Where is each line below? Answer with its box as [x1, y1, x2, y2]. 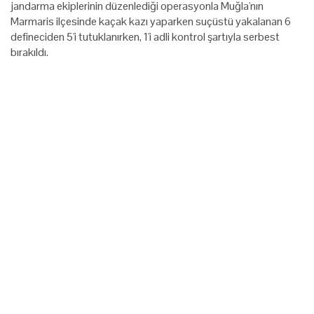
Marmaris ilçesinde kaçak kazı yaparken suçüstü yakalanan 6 [11, 13, 291, 29]
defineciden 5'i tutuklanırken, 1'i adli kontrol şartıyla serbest [11, 29, 280, 44]
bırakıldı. [11, 44, 48, 60]
